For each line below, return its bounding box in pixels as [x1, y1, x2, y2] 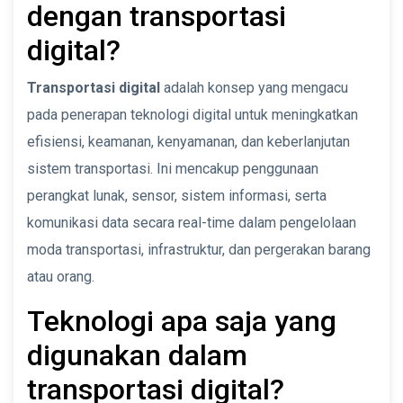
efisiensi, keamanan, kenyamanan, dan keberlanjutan [27, 132, 350, 150]
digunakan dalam [27, 337, 247, 372]
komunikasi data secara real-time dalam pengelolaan [27, 213, 356, 231]
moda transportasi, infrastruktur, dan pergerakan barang [27, 240, 371, 258]
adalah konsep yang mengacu [160, 78, 348, 96]
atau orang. [27, 267, 94, 285]
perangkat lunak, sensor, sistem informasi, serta [27, 186, 327, 204]
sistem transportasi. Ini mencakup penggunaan [27, 159, 318, 177]
